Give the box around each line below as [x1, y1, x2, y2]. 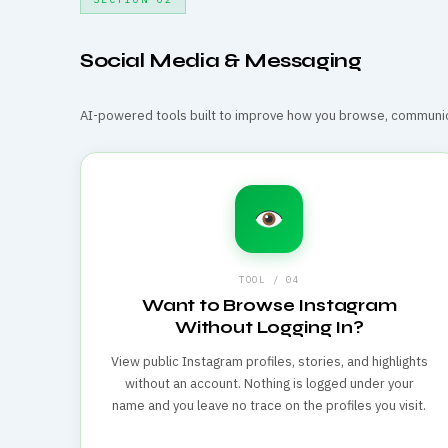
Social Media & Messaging [80, 47, 362, 73]
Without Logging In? [174, 316, 364, 338]
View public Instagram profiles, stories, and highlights [110, 352, 428, 370]
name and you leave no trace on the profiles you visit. [112, 396, 427, 414]
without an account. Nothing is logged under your [124, 374, 414, 392]
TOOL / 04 [238, 273, 300, 285]
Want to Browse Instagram [141, 294, 397, 316]
